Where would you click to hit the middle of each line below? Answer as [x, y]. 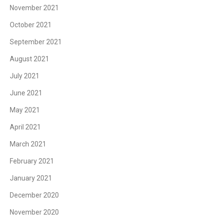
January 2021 [31, 178]
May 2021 [25, 110]
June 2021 [26, 93]
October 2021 [31, 25]
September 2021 [36, 42]
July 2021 [25, 76]
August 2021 [29, 59]
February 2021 [32, 161]
